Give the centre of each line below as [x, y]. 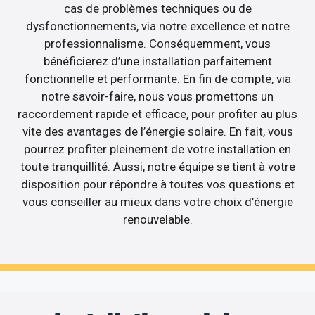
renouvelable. [157, 219]
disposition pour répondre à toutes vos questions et [157, 184]
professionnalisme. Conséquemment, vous [157, 43]
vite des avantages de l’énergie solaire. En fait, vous [157, 131]
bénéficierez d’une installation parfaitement [157, 61]
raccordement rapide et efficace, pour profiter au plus [157, 114]
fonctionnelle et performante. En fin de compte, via [157, 78]
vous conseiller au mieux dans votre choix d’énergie [157, 201]
